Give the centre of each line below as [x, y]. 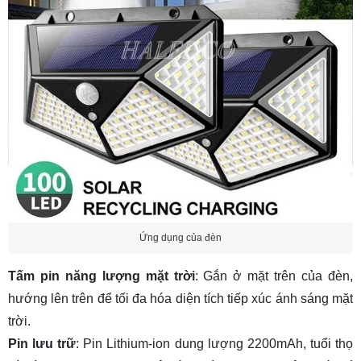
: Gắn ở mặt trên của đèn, [274, 276]
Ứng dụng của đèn [180, 237]
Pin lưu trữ [42, 344]
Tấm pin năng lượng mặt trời [102, 276]
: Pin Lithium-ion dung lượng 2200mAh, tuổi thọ [215, 344]
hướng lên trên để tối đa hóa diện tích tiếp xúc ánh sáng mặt [180, 299]
